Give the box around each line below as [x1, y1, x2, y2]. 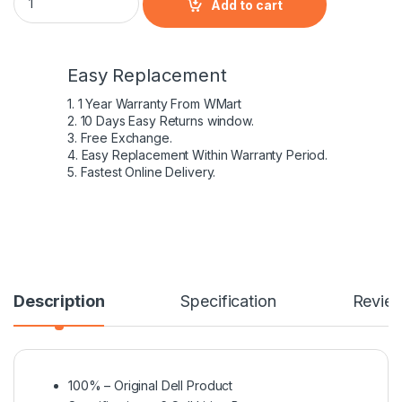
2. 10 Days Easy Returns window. [67, 112, 254, 128]
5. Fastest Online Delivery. [67, 163, 216, 179]
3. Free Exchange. [67, 129, 172, 145]
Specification [180, 291, 276, 310]
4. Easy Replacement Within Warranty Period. [67, 146, 328, 162]
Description [13, 291, 105, 310]
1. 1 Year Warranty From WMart [67, 95, 241, 111]
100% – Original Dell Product [68, 377, 233, 393]
